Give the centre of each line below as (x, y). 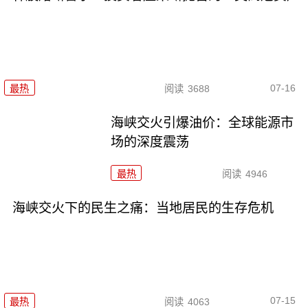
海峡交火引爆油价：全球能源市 (202, 123)
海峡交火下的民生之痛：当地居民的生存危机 (143, 208)
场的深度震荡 (150, 142)
